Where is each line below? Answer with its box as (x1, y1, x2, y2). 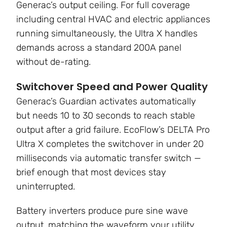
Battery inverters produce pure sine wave (16, 205, 188, 217)
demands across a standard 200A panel (16, 42, 181, 54)
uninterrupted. (16, 181, 75, 193)
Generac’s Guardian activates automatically (16, 96, 196, 107)
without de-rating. (16, 56, 91, 68)
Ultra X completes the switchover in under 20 (16, 138, 204, 150)
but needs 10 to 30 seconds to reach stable (16, 110, 195, 122)
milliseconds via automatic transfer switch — (16, 153, 201, 164)
